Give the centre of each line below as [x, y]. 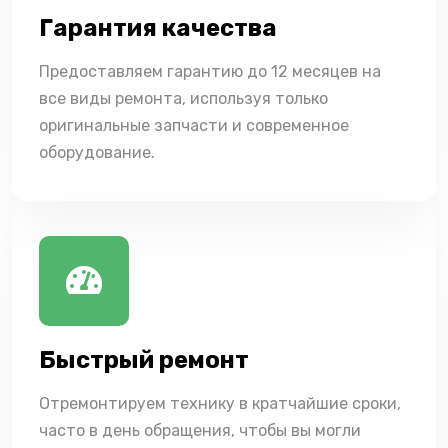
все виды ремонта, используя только [183, 98]
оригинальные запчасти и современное [194, 125]
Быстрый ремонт [144, 359]
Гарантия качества [158, 27]
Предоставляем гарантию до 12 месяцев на [210, 71]
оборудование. [97, 152]
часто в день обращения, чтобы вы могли [200, 430]
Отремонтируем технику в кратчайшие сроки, [220, 403]
